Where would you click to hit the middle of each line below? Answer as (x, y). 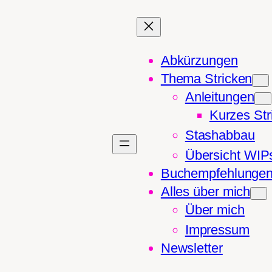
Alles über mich (206, 192)
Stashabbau (220, 135)
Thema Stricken (206, 79)
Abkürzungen (199, 60)
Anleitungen (219, 97)
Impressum (217, 230)
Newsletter (192, 248)
